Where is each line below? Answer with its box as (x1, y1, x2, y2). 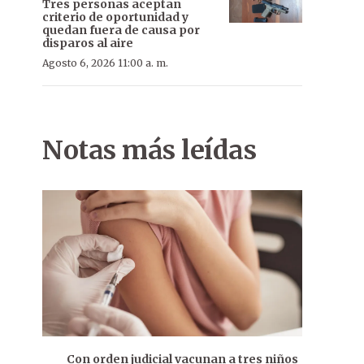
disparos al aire (42, 36, 133, 50)
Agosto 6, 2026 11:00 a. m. (42, 57, 168, 69)
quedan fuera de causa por (42, 23, 200, 37)
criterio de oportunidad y (42, 10, 188, 24)
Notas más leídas (42, 134, 256, 167)
